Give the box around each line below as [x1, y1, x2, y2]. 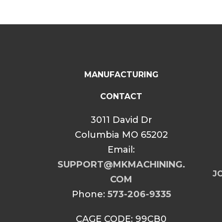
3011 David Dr [90, 114, 152, 125]
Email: [108, 144, 135, 155]
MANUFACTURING [84, 70, 159, 79]
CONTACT [100, 92, 142, 101]
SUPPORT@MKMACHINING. [57, 159, 185, 170]
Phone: [71, 189, 108, 200]
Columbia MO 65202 [74, 129, 168, 140]
